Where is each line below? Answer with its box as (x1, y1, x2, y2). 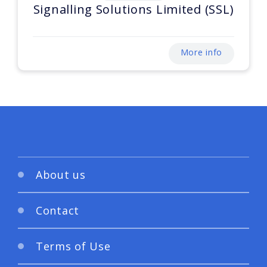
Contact (36, 203, 80, 218)
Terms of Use (36, 238, 111, 253)
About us (36, 167, 86, 182)
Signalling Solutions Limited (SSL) (33, 1, 234, 18)
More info (180, 46, 222, 58)
